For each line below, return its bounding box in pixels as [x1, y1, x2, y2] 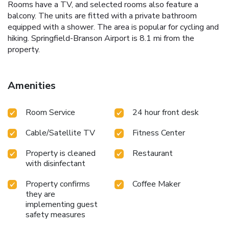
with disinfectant [26, 157, 85, 169]
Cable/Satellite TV [26, 127, 95, 139]
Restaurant [132, 147, 173, 159]
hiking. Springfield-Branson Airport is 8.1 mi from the [8, 32, 194, 44]
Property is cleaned [26, 147, 96, 159]
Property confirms [26, 178, 90, 190]
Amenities [8, 78, 56, 93]
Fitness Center [132, 127, 185, 139]
